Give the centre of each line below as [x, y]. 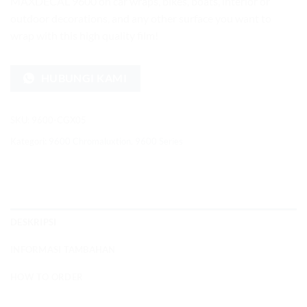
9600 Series [159, 141]
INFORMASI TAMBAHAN [63, 249]
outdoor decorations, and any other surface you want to [141, 18]
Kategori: [29, 141]
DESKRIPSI [34, 222]
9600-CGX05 [59, 120]
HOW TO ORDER [47, 277]
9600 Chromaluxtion [90, 141]
